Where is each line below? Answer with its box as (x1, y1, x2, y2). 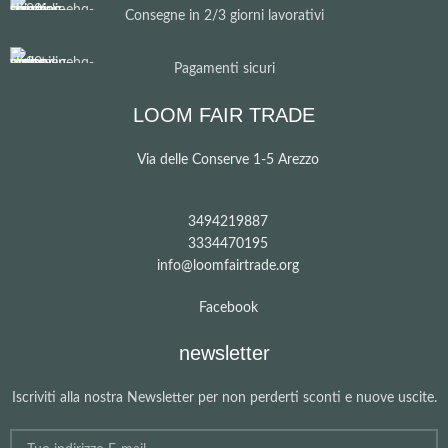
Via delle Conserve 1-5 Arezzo (137, 153, 319, 168)
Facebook (198, 301, 258, 316)
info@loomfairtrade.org (157, 259, 299, 274)
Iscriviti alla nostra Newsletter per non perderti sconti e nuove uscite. (11, 391, 437, 406)
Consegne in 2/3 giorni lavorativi (124, 9, 324, 24)
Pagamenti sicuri (173, 62, 275, 77)
